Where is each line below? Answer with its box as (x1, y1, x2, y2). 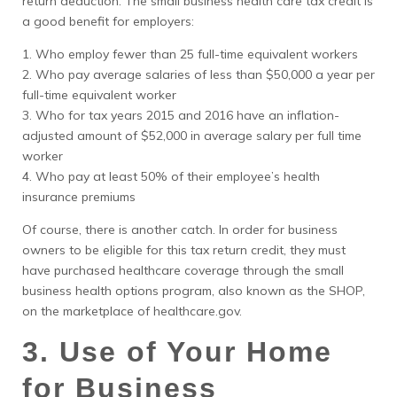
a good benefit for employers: (22, 13, 194, 29)
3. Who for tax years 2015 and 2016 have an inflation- (22, 107, 339, 123)
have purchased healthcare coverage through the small (22, 262, 344, 278)
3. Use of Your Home (22, 336, 332, 368)
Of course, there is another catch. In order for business (22, 222, 338, 237)
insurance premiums (22, 189, 136, 205)
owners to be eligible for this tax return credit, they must (22, 242, 346, 258)
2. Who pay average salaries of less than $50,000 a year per (22, 66, 375, 82)
